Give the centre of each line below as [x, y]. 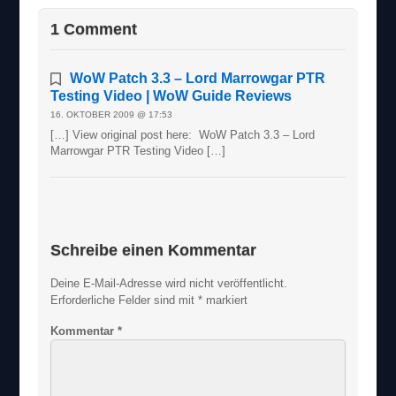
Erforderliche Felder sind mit [125, 301]
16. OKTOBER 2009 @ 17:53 [112, 114]
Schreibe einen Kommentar [154, 251]
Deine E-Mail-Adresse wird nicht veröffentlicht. [169, 284]
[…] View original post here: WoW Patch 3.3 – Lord [183, 134]
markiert [225, 301]
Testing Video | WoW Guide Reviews [171, 95]
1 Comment [94, 29]
